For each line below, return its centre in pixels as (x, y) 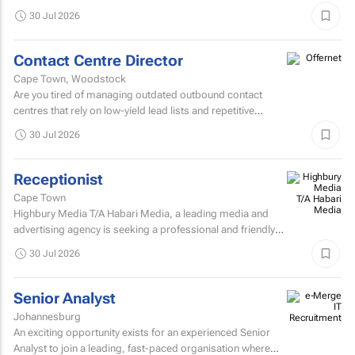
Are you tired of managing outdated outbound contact (138, 94)
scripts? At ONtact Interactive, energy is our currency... (158, 126)
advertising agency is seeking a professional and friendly (144, 229)
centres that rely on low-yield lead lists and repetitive (134, 110)
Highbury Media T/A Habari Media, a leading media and (141, 213)
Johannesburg (47, 316)
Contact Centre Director (98, 61)
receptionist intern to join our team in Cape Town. (127, 245)
